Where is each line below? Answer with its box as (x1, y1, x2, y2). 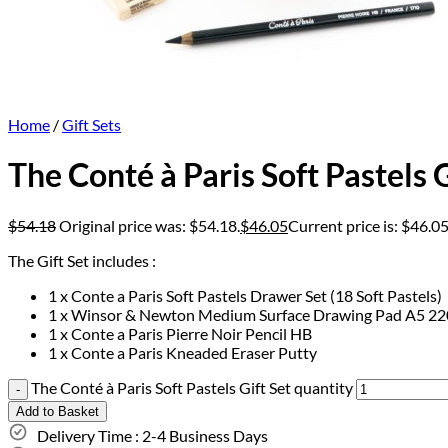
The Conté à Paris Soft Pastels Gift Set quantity (31, 377, 353, 397)
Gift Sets (62, 115, 121, 134)
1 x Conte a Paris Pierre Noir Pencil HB (48, 323, 312, 343)
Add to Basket (16, 403, 99, 419)
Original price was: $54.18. (59, 215, 240, 235)
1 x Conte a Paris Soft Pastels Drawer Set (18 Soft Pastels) (48, 285, 442, 305)
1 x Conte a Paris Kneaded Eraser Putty (48, 342, 317, 362)
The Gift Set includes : (8, 250, 156, 270)
